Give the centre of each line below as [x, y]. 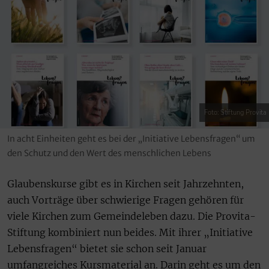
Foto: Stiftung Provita [235, 113]
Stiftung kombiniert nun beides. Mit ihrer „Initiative [130, 233]
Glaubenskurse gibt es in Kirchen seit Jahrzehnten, [125, 184]
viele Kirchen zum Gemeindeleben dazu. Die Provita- [131, 216]
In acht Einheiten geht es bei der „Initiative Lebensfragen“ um [131, 139]
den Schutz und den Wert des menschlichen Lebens [109, 153]
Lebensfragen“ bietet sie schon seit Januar [107, 249]
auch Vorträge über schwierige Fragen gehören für [125, 200]
